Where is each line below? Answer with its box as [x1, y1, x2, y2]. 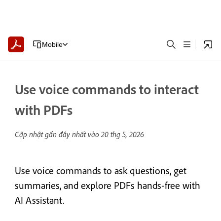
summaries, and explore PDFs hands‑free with [15, 179, 200, 191]
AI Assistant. [15, 194, 64, 206]
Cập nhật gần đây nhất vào [15, 129, 101, 139]
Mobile [41, 40, 63, 48]
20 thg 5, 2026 [101, 129, 144, 139]
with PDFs [15, 101, 73, 118]
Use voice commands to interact [15, 80, 199, 98]
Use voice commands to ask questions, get [15, 164, 186, 177]
